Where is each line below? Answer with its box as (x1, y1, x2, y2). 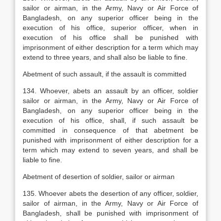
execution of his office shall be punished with (23, 34, 198, 41)
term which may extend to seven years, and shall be (23, 146, 198, 154)
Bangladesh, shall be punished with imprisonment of (23, 209, 198, 217)
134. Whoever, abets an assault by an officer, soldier (23, 87, 198, 95)
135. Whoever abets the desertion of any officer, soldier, (23, 189, 198, 197)
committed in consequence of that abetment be (23, 126, 198, 134)
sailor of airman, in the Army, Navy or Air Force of (23, 199, 198, 207)
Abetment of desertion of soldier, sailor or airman (23, 173, 175, 181)
